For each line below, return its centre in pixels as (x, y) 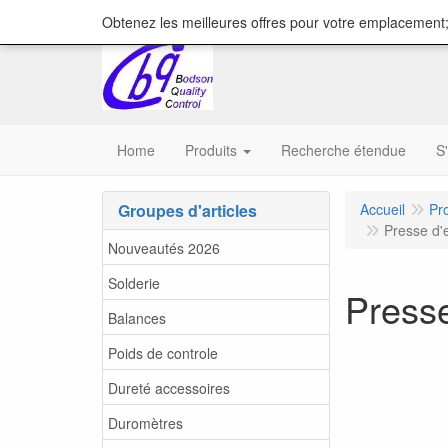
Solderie (134, 282)
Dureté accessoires (169, 387)
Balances (137, 317)
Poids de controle (163, 352)
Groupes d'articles (187, 210)
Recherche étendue (343, 150)
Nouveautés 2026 (164, 247)
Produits (211, 150)
